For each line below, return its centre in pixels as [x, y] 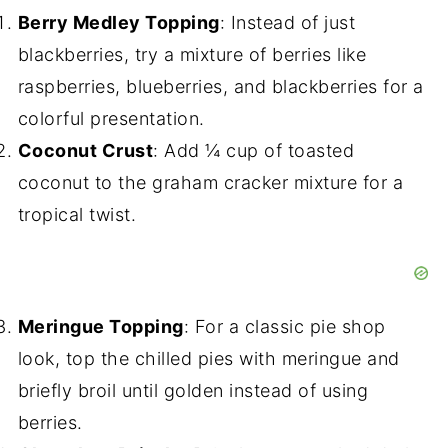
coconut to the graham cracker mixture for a [210, 182]
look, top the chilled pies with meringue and [208, 358]
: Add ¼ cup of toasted [254, 150]
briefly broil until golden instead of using [193, 390]
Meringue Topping [100, 326]
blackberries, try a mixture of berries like [192, 54]
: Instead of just [287, 22]
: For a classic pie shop [284, 326]
